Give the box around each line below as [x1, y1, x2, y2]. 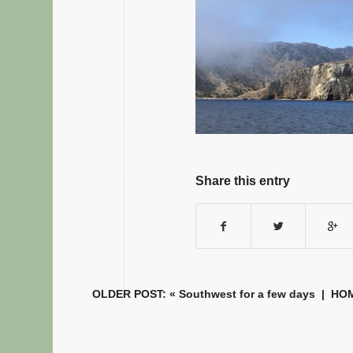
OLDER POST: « [92, 288, 180, 301]
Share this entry [195, 174, 291, 188]
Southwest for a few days [179, 288, 316, 301]
